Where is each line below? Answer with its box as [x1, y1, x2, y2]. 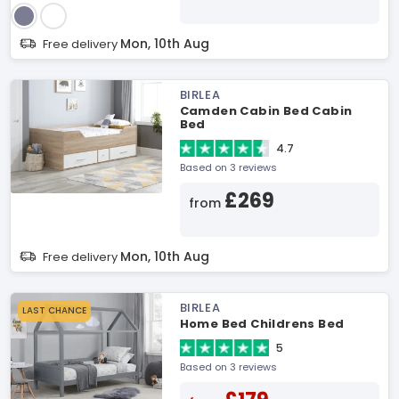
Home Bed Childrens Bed [179, 315, 345, 332]
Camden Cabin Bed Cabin [179, 102, 353, 119]
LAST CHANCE [22, 304, 86, 317]
